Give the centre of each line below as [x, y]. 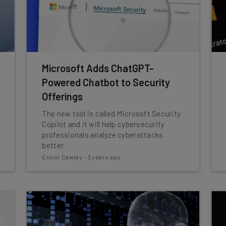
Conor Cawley [62, 157]
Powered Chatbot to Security [106, 82]
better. [53, 145]
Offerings [63, 96]
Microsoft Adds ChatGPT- [98, 68]
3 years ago [104, 157]
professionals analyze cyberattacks [103, 135]
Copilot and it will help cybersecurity [103, 124]
